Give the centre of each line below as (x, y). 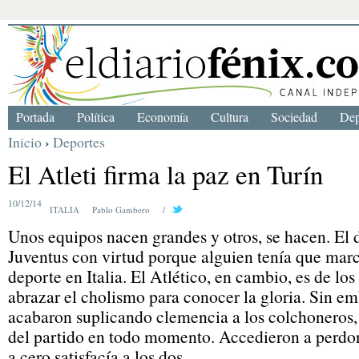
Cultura (230, 117)
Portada (35, 117)
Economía (163, 117)
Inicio (25, 142)
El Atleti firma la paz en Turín (165, 174)
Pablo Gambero (121, 210)
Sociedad (294, 117)
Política (96, 117)
